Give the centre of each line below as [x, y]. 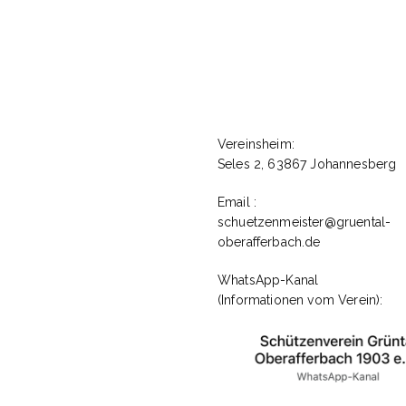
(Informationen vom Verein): [300, 300]
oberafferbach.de [269, 242]
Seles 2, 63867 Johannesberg [307, 164]
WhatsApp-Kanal [268, 280]
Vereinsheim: [256, 145]
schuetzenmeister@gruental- [304, 222]
